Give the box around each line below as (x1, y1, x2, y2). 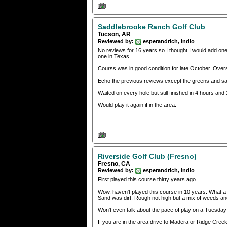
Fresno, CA (98, 160, 130, 167)
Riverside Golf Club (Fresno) (98, 152, 197, 160)
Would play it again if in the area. (98, 102, 176, 108)
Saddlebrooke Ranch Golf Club (98, 22, 205, 31)
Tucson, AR (98, 30, 131, 38)
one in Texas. (98, 53, 131, 60)
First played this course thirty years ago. (98, 176, 197, 182)
